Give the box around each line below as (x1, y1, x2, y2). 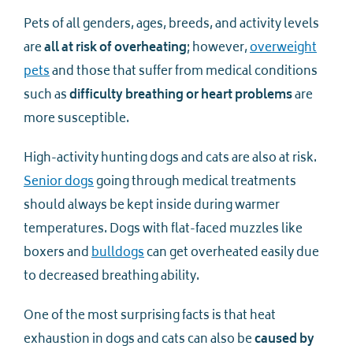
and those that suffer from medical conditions (50, 61, 318, 83)
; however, (187, 37, 250, 59)
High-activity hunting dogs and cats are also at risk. (24, 147, 317, 169)
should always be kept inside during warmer (24, 195, 280, 217)
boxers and (24, 242, 91, 264)
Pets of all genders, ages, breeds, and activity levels (24, 13, 319, 35)
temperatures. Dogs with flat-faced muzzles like (24, 218, 303, 240)
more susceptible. (24, 108, 129, 130)
